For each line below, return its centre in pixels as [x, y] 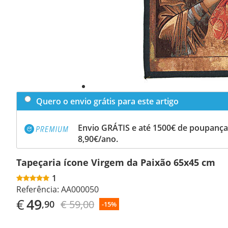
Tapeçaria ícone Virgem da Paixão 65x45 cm [116, 162]
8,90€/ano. [98, 139]
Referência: [38, 189]
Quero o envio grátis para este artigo [107, 101]
